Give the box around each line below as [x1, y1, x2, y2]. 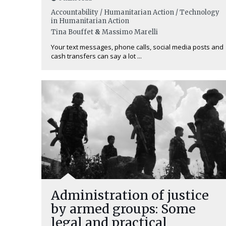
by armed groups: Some [51, 201, 196, 217]
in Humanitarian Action [51, 17, 129, 25]
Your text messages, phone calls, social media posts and [51, 42, 223, 51]
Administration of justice [51, 187, 209, 203]
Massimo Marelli [102, 28, 158, 36]
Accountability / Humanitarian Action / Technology [51, 8, 219, 17]
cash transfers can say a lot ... [51, 51, 142, 61]
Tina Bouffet [51, 28, 93, 36]
